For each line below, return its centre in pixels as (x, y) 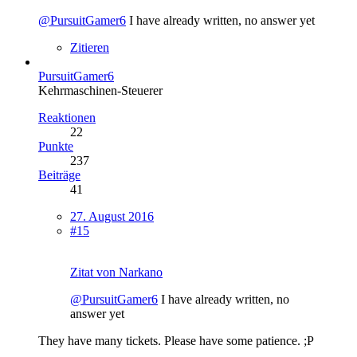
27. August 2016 (112, 217)
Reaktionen (67, 118)
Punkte (56, 147)
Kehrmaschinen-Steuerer (100, 91)
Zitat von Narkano (116, 273)
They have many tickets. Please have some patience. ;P (176, 341)
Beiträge (59, 175)
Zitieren (90, 48)
